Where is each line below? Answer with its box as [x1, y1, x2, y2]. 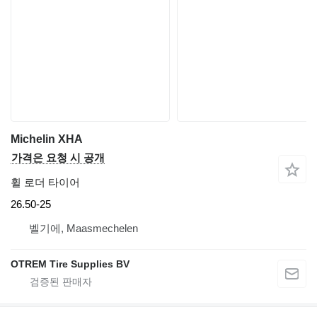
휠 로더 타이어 [11, 175, 80, 188]
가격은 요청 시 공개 [11, 151, 105, 163]
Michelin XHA [11, 132, 83, 145]
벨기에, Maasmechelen [29, 222, 138, 235]
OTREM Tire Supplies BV [11, 258, 129, 270]
